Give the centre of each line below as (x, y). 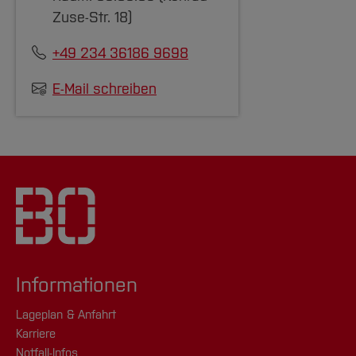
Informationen (77, 285)
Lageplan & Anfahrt (66, 315)
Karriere (36, 334)
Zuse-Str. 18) (92, 17)
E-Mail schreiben (104, 89)
